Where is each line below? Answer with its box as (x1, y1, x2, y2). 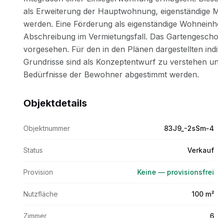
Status (23, 146, 43, 154)
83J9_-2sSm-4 (164, 124, 214, 132)
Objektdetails (23, 97, 87, 109)
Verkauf (187, 146, 214, 154)
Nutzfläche (23, 190, 58, 198)
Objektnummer (23, 124, 70, 132)
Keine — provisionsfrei (137, 168, 214, 176)
